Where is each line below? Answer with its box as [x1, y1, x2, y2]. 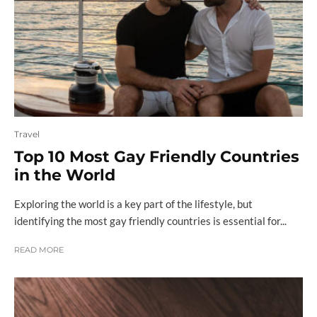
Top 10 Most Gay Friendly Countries [14, 147, 299, 167]
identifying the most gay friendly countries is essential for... [14, 214, 287, 228]
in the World [14, 166, 115, 185]
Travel [14, 129, 40, 140]
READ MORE [14, 245, 64, 255]
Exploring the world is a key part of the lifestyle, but [14, 197, 253, 211]
